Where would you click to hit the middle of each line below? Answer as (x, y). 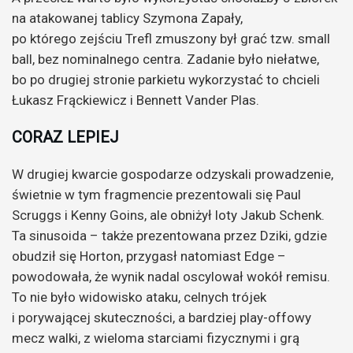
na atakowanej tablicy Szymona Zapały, (127, 18)
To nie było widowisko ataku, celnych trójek (139, 297)
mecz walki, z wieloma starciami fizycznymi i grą (156, 338)
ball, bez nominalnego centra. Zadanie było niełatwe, (165, 59)
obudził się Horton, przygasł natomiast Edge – (149, 256)
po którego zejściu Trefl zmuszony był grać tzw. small (171, 38)
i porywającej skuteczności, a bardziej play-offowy (162, 317)
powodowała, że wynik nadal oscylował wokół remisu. (171, 276)
